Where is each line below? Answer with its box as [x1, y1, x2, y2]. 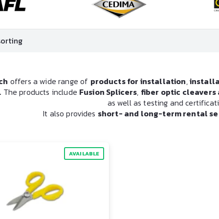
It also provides [43, 108, 98, 119]
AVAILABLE [69, 150, 100, 157]
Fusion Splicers [79, 86, 137, 98]
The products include [1, 86, 80, 98]
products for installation [90, 75, 186, 87]
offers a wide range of [8, 75, 90, 87]
